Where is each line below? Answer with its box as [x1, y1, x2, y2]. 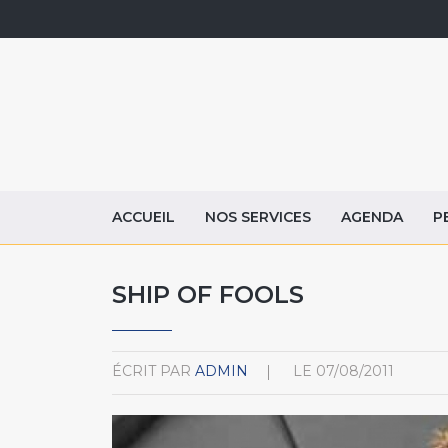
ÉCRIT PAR [112, 361, 191, 380]
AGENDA [341, 207, 403, 226]
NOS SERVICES [205, 207, 311, 226]
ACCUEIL [112, 207, 175, 226]
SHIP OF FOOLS [112, 279, 304, 309]
